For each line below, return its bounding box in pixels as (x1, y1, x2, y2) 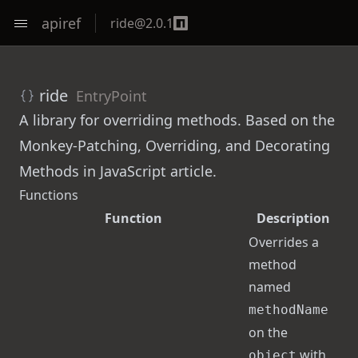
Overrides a (249, 233, 319, 251)
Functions (19, 186, 78, 204)
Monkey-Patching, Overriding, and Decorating (19, 136, 330, 155)
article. (166, 161, 217, 181)
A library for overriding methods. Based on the (19, 110, 335, 129)
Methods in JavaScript (19, 161, 166, 181)
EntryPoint (76, 86, 147, 105)
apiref (42, 13, 81, 33)
